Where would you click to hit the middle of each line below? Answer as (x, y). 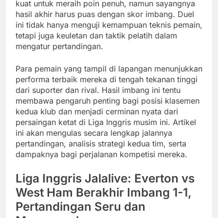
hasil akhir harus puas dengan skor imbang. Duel (105, 14)
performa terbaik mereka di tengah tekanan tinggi (107, 80)
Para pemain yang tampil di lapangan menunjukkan (109, 69)
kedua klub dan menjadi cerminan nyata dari (97, 112)
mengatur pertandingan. (59, 46)
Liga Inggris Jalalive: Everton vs (105, 179)
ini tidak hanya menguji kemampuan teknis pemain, (109, 25)
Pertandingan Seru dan (81, 207)
